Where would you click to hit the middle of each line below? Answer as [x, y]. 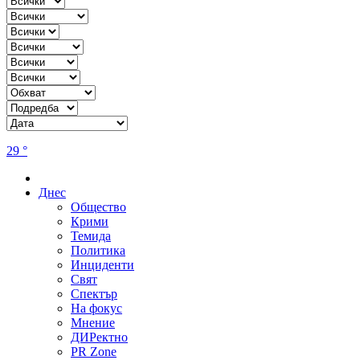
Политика [98, 251]
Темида [91, 236]
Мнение [93, 323]
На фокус [96, 309]
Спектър [94, 294]
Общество [98, 207]
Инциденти [102, 265]
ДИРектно [99, 337]
